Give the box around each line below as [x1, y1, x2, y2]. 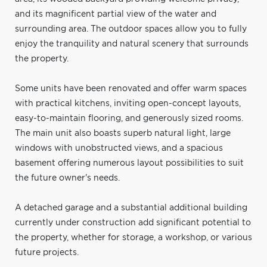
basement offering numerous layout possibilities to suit [15, 159, 244, 167]
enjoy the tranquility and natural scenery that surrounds [15, 39, 249, 48]
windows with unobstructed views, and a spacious [15, 144, 223, 153]
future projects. [15, 248, 79, 257]
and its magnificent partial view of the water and [15, 10, 216, 18]
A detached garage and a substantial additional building [15, 203, 247, 212]
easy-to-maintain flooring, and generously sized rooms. [15, 114, 243, 123]
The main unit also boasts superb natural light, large [15, 129, 231, 138]
